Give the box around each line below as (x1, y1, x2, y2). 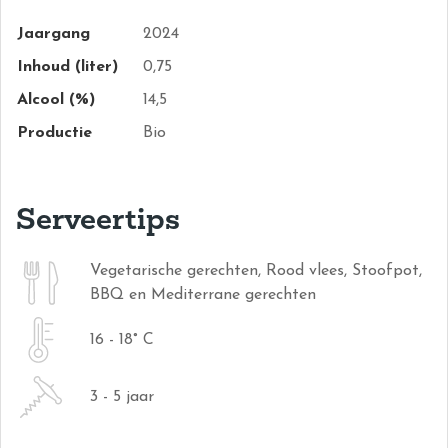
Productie (17, 125, 92, 141)
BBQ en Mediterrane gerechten (90, 287, 316, 303)
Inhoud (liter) (17, 59, 118, 75)
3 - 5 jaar (90, 389, 154, 405)
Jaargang (17, 26, 90, 42)
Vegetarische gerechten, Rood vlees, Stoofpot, (90, 263, 422, 279)
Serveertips (16, 198, 180, 237)
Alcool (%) (17, 92, 95, 108)
